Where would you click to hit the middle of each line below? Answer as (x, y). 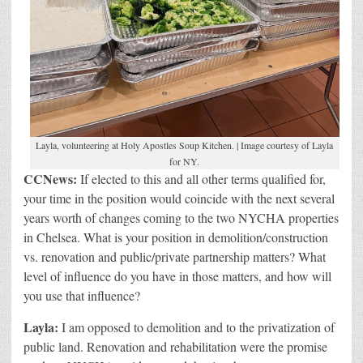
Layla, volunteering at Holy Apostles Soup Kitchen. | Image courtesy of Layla (185, 145)
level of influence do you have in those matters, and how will (177, 275)
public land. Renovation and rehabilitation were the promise (175, 346)
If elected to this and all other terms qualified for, (201, 178)
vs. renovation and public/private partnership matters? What (175, 256)
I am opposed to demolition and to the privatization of (198, 327)
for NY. (185, 161)
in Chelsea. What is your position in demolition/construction (176, 237)
